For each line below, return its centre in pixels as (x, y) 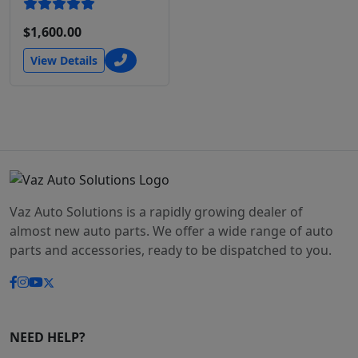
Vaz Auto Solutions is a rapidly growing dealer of (156, 211)
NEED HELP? (48, 337)
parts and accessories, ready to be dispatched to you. (171, 250)
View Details (64, 60)
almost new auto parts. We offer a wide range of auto (171, 231)
